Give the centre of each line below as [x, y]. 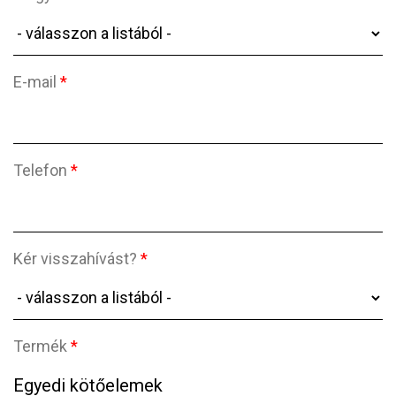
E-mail [37, 82]
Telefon [42, 171]
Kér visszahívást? [77, 259]
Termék [42, 346]
